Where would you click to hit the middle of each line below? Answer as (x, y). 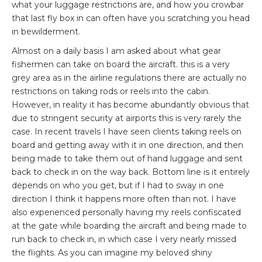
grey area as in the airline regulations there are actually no (129, 77)
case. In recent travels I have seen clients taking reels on (127, 131)
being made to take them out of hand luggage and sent (127, 158)
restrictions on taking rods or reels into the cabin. (111, 91)
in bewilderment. (46, 31)
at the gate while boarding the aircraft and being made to (129, 225)
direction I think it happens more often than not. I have (124, 199)
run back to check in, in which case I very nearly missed (124, 239)
